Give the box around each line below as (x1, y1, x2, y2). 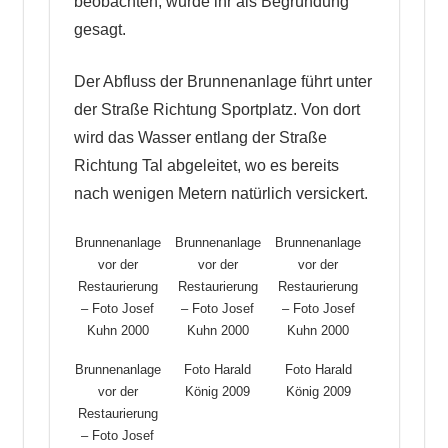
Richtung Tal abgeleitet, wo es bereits (73, 156, 339, 174)
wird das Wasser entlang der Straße (73, 128, 327, 146)
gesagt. (73, 20, 126, 38)
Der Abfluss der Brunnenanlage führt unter (73, 72, 372, 90)
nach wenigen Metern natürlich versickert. (73, 184, 368, 202)
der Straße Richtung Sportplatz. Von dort (73, 100, 360, 118)
